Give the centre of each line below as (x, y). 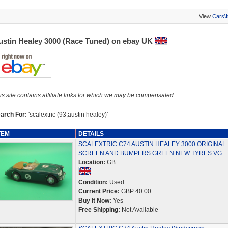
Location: (92, 162)
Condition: (93, 182)
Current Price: (99, 191)
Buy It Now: (95, 201)
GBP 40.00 (135, 191)
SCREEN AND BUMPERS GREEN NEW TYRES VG (150, 153)
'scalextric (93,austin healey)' (68, 115)
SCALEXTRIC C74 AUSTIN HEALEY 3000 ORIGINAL (152, 144)
